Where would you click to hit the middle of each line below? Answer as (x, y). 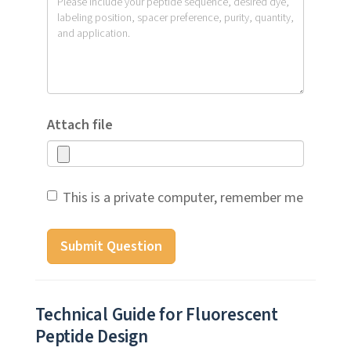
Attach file (80, 125)
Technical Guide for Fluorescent (157, 315)
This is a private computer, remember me (183, 198)
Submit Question (111, 246)
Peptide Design (92, 337)
